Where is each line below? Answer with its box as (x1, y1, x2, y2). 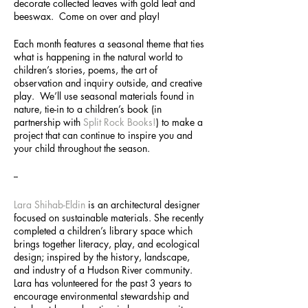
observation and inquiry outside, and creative (14, 76, 202, 89)
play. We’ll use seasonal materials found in (14, 89, 194, 102)
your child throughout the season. (14, 142, 153, 155)
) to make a (156, 115, 203, 129)
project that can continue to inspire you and (14, 129, 192, 142)
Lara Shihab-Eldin (14, 198, 85, 211)
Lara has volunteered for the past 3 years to (14, 276, 192, 289)
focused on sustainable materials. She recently (14, 211, 203, 224)
